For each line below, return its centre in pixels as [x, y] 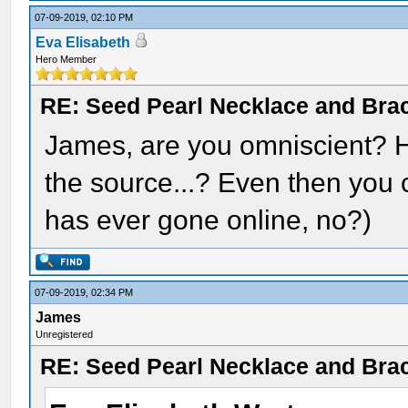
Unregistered [65, 334]
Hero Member [66, 59]
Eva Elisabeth [83, 42]
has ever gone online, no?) [209, 220]
